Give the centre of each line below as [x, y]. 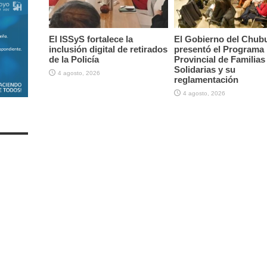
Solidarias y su [204, 69]
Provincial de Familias [219, 59]
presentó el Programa [219, 49]
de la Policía [74, 59]
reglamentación [206, 79]
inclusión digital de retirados [108, 49]
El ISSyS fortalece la [91, 39]
